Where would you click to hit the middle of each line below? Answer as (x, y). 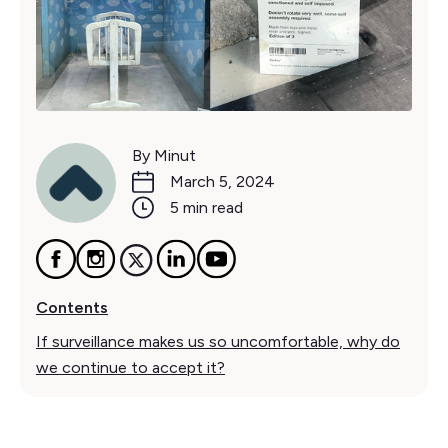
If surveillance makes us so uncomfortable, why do (218, 341)
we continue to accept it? (130, 367)
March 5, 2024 (222, 181)
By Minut (164, 155)
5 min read (206, 207)
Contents (72, 307)
